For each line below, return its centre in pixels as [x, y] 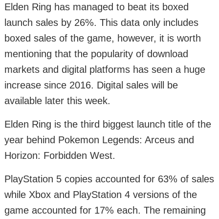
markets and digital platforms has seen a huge [105, 70]
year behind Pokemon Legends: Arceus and [99, 140]
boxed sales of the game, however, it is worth [103, 38]
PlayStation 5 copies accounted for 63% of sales [109, 179]
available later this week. [57, 101]
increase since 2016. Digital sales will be [91, 85]
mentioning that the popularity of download [96, 54]
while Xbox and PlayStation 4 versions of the [101, 195]
